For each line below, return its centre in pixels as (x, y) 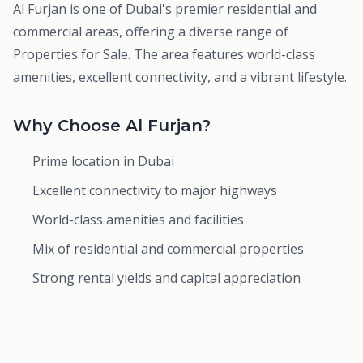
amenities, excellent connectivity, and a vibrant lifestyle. (180, 77)
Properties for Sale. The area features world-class (164, 54)
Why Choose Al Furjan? (112, 126)
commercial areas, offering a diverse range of (151, 32)
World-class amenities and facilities (138, 220)
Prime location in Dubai (103, 161)
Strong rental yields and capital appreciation (167, 278)
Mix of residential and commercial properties (168, 249)
